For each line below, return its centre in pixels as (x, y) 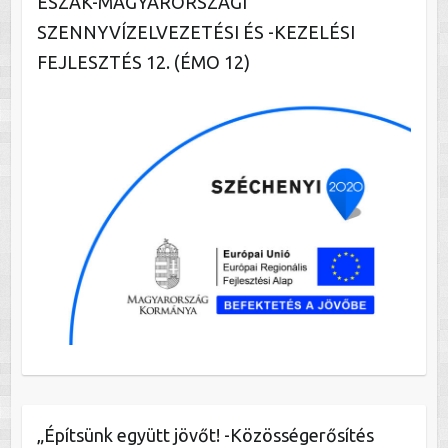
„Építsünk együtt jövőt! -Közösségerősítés (205, 435)
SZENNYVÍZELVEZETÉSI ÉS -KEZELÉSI (195, 31)
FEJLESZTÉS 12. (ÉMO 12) (143, 61)
